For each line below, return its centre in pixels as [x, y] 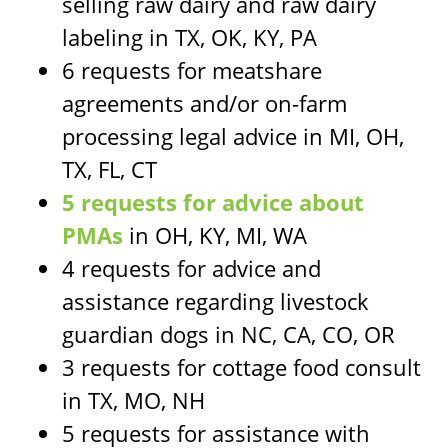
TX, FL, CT [110, 168]
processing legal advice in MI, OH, [233, 135]
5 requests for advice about [213, 201]
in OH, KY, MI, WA [215, 234]
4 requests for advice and [192, 267]
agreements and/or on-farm [205, 102]
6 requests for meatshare [192, 69]
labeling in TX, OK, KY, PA [190, 36]
